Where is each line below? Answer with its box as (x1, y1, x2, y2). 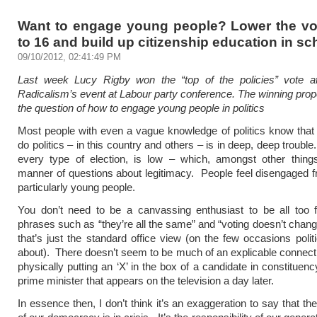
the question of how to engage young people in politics (18, 102, 265, 114)
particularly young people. (18, 181, 135, 193)
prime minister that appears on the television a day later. (18, 275, 274, 287)
